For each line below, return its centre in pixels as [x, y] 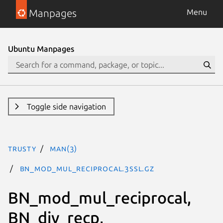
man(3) [64, 148]
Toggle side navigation [66, 107]
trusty [22, 148]
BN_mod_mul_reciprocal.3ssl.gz [87, 168]
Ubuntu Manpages [41, 49]
